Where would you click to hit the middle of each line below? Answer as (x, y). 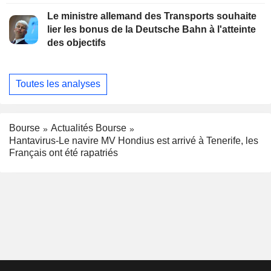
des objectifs (77, 42)
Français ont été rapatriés (64, 152)
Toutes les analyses (58, 84)
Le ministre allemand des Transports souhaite (152, 16)
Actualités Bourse (89, 128)
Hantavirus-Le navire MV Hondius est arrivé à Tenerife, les (134, 140)
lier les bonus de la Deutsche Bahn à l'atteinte (152, 29)
